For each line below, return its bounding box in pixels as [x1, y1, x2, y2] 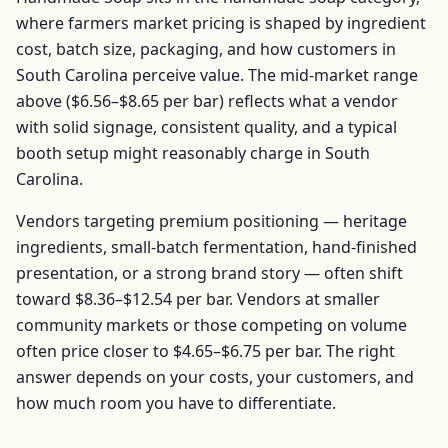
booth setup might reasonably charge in [16, 142, 325, 164]
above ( [16, 90, 71, 112]
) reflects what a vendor [219, 90, 398, 112]
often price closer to [16, 340, 173, 362]
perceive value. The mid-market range [128, 64, 418, 86]
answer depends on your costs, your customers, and [16, 366, 414, 388]
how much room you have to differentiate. [16, 392, 336, 414]
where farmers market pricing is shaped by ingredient [16, 12, 426, 34]
